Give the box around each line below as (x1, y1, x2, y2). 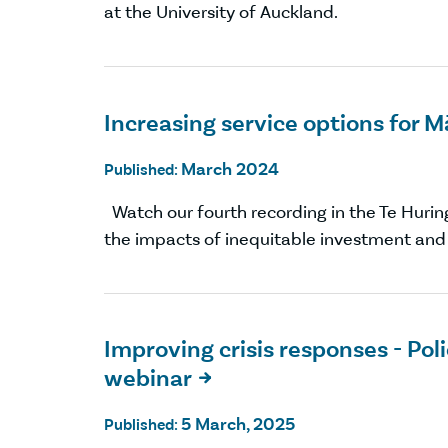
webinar (104, 363, 192, 393)
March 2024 (181, 157, 279, 180)
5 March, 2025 (181, 413, 295, 435)
